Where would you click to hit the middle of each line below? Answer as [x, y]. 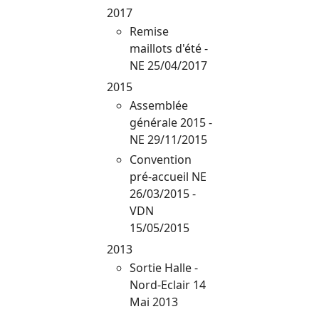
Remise [149, 31]
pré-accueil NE [168, 176]
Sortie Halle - [164, 267]
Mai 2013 [154, 302]
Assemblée [159, 105]
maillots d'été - [169, 48]
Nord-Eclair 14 [168, 284]
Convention [161, 159]
